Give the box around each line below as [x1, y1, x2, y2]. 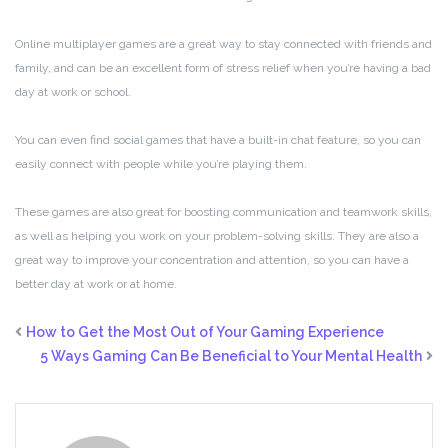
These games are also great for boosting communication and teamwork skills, [15, 205, 432, 220]
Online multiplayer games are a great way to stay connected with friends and [15, 37, 432, 52]
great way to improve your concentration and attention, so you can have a [15, 253, 409, 268]
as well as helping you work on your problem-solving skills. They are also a [15, 229, 419, 244]
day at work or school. [15, 85, 131, 100]
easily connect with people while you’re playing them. [15, 157, 307, 172]
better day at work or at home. [15, 277, 177, 292]
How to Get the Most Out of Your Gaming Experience [26, 324, 384, 341]
